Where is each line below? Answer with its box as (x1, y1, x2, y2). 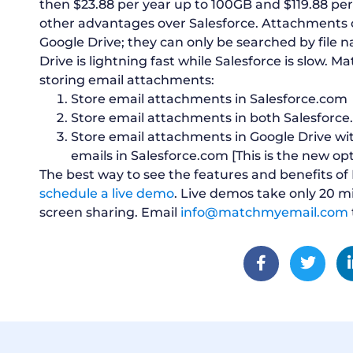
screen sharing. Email (39, 204, 180, 220)
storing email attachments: (39, 72, 214, 87)
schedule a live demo (39, 185, 174, 201)
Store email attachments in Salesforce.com (71, 91, 347, 106)
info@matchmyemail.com (180, 204, 348, 220)
